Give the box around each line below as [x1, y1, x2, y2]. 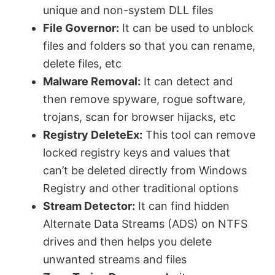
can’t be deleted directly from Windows [43, 164, 247, 177]
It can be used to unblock [119, 21, 254, 35]
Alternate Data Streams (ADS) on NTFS [43, 217, 247, 231]
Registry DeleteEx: [43, 128, 142, 142]
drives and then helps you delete [43, 235, 212, 249]
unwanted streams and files [43, 253, 187, 266]
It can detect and [141, 75, 233, 88]
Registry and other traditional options [43, 182, 238, 195]
